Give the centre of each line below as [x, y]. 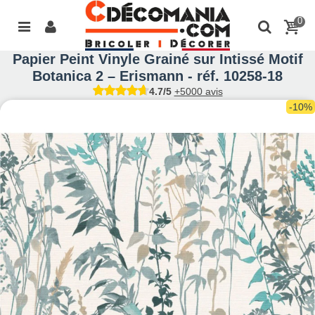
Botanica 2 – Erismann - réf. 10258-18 [157, 76]
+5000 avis [198, 92]
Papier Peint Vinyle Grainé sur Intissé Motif [157, 59]
